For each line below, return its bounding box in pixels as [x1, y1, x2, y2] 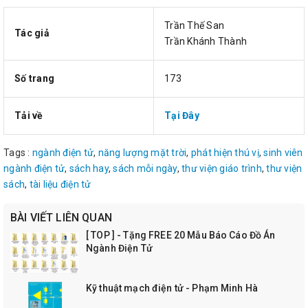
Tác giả [14, 27, 49, 38]
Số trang [14, 73, 54, 84]
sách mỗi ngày [113, 163, 177, 174]
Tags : [3, 147, 32, 158]
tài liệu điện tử [29, 179, 91, 190]
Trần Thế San [164, 20, 224, 31]
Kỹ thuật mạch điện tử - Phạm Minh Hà [86, 283, 258, 294]
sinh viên [263, 147, 303, 158]
